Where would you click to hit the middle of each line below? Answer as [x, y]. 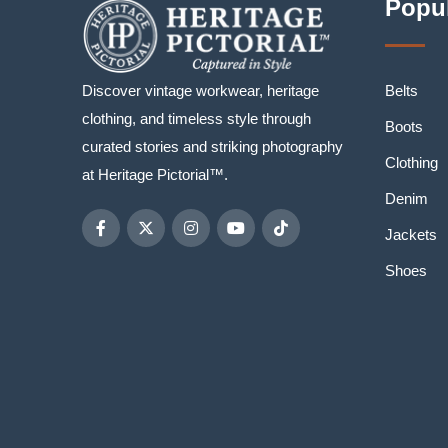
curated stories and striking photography [212, 146]
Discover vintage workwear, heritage [200, 90]
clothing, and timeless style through [196, 118]
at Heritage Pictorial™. [155, 174]
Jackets [410, 234]
